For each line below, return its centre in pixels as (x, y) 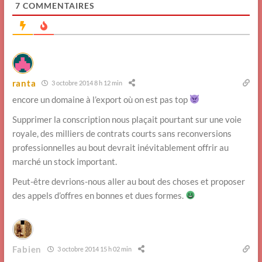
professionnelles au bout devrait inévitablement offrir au (120, 147)
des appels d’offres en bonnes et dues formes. (99, 195)
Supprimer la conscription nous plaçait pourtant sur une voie (127, 119)
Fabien (27, 249)
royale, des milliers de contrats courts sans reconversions (122, 133)
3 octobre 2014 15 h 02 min (94, 249)
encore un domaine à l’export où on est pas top (101, 99)
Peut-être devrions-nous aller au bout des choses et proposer (128, 181)
